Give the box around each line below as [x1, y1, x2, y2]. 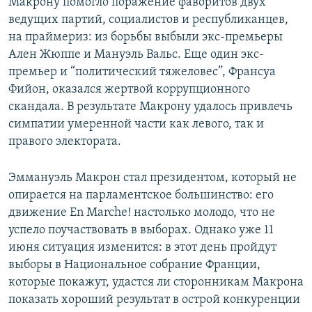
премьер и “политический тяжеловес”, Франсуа [8, 65, 276, 79]
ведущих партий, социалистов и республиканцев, [8, 13, 288, 27]
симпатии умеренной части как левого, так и [8, 118, 264, 132]
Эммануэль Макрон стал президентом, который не [8, 171, 297, 185]
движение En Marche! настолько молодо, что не [8, 206, 275, 220]
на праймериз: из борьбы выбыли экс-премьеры [8, 31, 283, 45]
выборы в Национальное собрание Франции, [8, 258, 260, 272]
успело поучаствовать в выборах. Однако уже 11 [8, 224, 274, 237]
